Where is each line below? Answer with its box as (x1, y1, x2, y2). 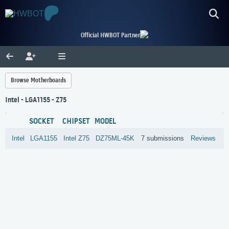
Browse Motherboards (11, 77, 66, 84)
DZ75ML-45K (96, 134, 135, 143)
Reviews (191, 134, 216, 143)
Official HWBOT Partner (81, 32, 140, 39)
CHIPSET (62, 117, 90, 127)
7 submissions (141, 134, 185, 143)
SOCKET (29, 117, 55, 127)
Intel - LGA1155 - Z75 (5, 96, 66, 105)
